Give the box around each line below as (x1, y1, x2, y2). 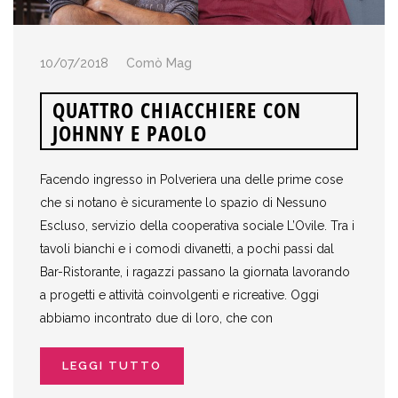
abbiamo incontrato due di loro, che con (40, 311, 273, 326)
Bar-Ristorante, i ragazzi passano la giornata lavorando (40, 265, 350, 280)
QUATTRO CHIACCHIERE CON (52, 94, 301, 124)
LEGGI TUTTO (62, 359, 162, 373)
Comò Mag (126, 55, 192, 70)
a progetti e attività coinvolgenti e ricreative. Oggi (40, 288, 319, 303)
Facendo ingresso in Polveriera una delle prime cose (40, 172, 343, 187)
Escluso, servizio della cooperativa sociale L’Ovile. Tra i (40, 219, 354, 234)
